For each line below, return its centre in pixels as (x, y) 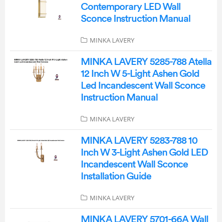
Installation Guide (116, 176)
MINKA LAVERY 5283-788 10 (139, 141)
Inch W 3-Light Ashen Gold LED (144, 153)
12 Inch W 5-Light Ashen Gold (140, 74)
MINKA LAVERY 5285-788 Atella (146, 62)
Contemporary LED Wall (130, 7)
